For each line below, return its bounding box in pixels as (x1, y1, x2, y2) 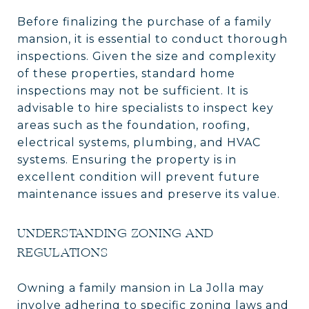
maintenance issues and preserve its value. (17, 187, 280, 201)
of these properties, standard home (17, 66, 235, 80)
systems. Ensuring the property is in (17, 152, 237, 166)
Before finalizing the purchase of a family (17, 14, 272, 28)
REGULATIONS (17, 243, 108, 261)
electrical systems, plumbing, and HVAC (17, 135, 261, 149)
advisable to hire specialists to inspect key (17, 101, 274, 114)
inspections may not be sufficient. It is (17, 83, 248, 97)
